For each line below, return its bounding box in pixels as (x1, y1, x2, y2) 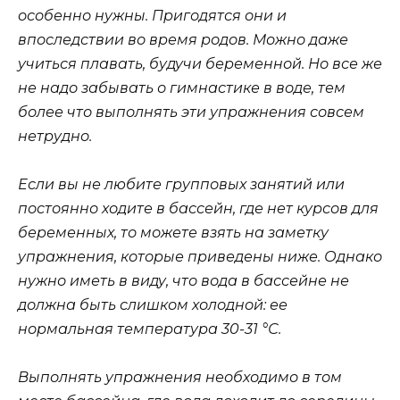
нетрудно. (18, 127, 92, 145)
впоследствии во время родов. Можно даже (18, 30, 348, 48)
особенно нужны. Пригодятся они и (18, 6, 287, 24)
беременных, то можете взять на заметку (18, 223, 329, 241)
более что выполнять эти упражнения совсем (18, 103, 364, 121)
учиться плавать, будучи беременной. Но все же (18, 54, 382, 72)
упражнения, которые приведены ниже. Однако (18, 247, 382, 265)
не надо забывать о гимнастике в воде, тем (18, 79, 346, 96)
